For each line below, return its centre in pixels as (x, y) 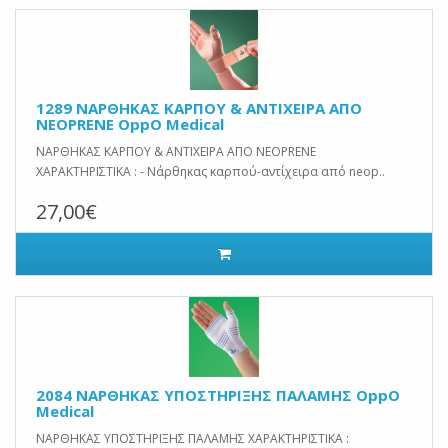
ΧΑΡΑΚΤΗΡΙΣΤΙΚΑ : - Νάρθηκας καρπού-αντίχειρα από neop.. (210, 171)
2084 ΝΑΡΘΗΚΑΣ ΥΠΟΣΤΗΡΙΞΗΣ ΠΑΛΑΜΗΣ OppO (218, 395)
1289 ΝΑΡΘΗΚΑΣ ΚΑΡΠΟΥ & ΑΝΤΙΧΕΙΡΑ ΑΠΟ (199, 108)
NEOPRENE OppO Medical (130, 124)
